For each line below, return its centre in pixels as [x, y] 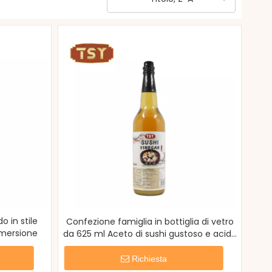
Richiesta [149, 259]
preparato [150, 246]
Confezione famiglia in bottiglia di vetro [150, 222]
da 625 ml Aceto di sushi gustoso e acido [150, 234]
